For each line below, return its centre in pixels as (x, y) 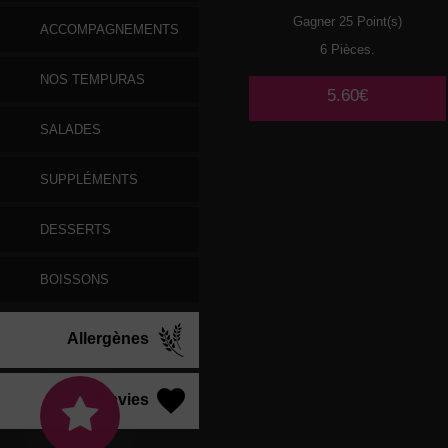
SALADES (70, 129)
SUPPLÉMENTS (89, 179)
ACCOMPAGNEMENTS (109, 29)
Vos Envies (108, 400)
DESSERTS (75, 229)
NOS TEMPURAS (92, 79)
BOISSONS (74, 279)
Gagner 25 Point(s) (348, 22)
